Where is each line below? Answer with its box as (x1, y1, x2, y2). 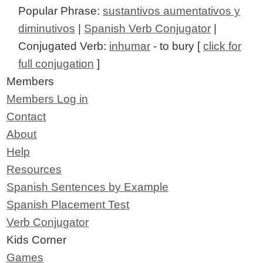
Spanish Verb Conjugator (84, 22, 211, 35)
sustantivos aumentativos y (103, 4, 241, 17)
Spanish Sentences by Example (6, 180, 169, 193)
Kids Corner (6, 233, 67, 246)
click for (203, 39, 242, 52)
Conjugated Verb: (18, 39, 110, 52)
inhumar (109, 39, 151, 52)
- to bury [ (150, 39, 204, 52)
